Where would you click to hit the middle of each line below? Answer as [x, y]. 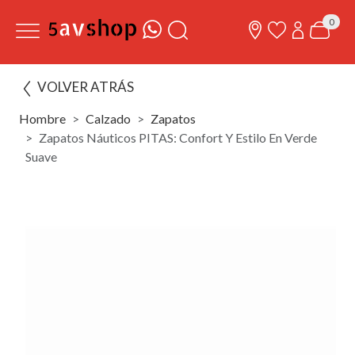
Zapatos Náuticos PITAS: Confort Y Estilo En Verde [178, 137]
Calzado [108, 118]
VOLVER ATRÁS [86, 87]
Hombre [42, 118]
